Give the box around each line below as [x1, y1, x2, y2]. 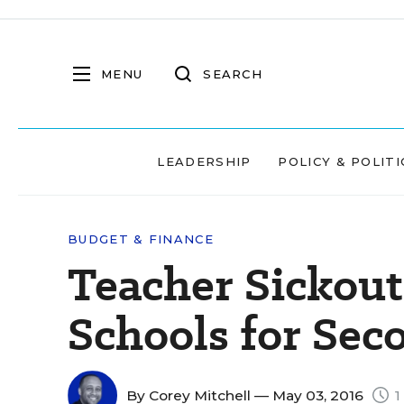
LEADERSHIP [157, 154, 252, 169]
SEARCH [203, 66, 262, 81]
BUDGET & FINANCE [68, 232, 214, 246]
